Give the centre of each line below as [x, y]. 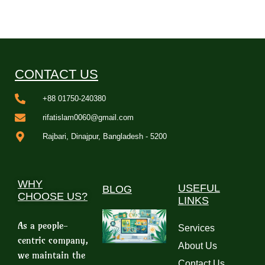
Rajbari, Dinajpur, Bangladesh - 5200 [104, 136]
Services [196, 228]
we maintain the [51, 255]
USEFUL [199, 188]
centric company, [53, 240]
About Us [197, 246]
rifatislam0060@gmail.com [88, 117]
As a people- [43, 225]
